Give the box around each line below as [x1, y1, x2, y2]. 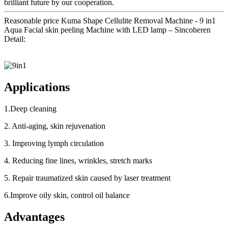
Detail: [4, 34, 25, 43]
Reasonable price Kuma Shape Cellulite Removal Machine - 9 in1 [4, 16, 216, 25]
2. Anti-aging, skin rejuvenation [4, 121, 105, 130]
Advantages [4, 210, 65, 223]
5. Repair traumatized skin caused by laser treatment [4, 173, 170, 182]
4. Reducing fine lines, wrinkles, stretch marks [4, 156, 152, 165]
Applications [4, 80, 70, 94]
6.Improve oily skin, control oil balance [4, 190, 130, 199]
